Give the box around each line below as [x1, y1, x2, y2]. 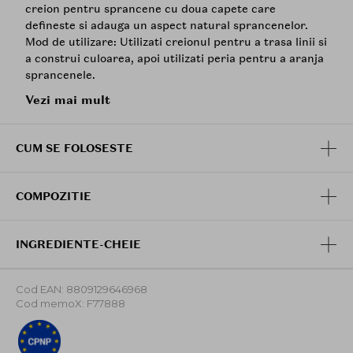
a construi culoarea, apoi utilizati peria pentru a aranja [25, 50, 324, 65]
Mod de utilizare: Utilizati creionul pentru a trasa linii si [25, 34, 327, 49]
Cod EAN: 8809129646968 [16, 282, 147, 295]
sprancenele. [25, 67, 95, 82]
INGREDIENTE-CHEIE [16, 237, 141, 252]
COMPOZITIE [16, 189, 91, 204]
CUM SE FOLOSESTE [16, 141, 133, 156]
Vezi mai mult [25, 91, 110, 108]
